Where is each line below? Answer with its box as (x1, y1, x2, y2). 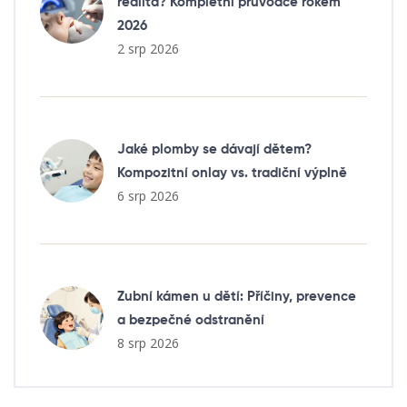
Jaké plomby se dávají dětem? (117, 143, 312, 157)
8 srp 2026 (117, 334, 179, 352)
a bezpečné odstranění (117, 313, 264, 328)
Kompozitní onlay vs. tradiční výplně (117, 166, 347, 181)
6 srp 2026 (117, 187, 179, 205)
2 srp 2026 (117, 40, 179, 58)
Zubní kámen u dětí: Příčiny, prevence (117, 290, 356, 304)
